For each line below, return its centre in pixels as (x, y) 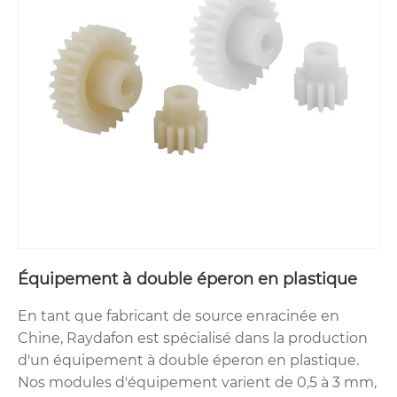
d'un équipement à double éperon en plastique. (188, 360)
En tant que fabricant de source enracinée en (179, 315)
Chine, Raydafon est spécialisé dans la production (193, 338)
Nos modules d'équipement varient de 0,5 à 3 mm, (197, 382)
